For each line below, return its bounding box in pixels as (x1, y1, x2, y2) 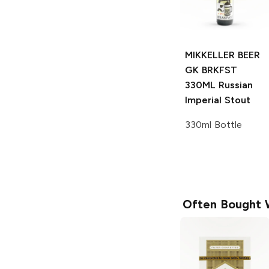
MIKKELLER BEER (185, 49, 260, 61)
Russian (216, 79, 253, 91)
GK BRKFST (185, 64, 237, 76)
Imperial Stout (185, 94, 250, 106)
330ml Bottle (185, 119, 242, 131)
